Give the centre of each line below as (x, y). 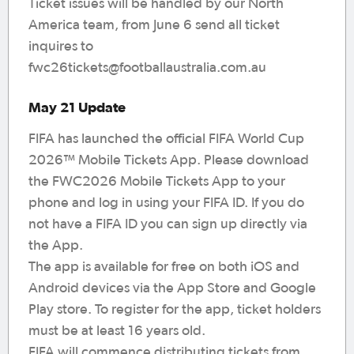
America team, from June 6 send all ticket (154, 25)
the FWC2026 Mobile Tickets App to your (157, 182)
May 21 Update (77, 107)
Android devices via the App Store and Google (172, 288)
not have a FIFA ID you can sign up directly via (168, 224)
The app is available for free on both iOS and (164, 267)
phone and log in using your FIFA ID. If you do (166, 203)
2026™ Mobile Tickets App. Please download (169, 160)
